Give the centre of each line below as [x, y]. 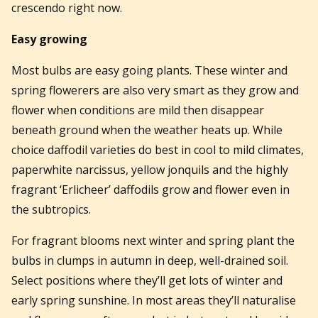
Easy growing [49, 39]
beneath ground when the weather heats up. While [147, 130]
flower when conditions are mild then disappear [138, 110]
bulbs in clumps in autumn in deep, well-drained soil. [150, 260]
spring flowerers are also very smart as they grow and [155, 90]
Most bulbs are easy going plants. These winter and [149, 70]
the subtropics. [51, 209]
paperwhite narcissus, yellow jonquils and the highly [150, 169]
